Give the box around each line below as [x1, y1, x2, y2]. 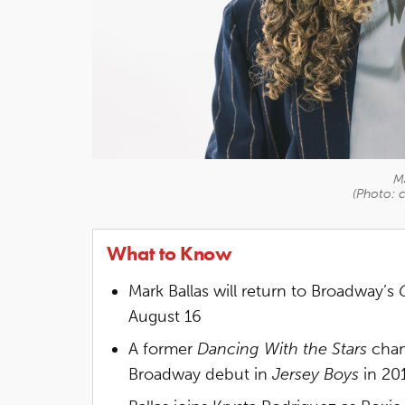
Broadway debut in [128, 363, 272, 384]
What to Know [107, 240, 231, 267]
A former [128, 338, 197, 359]
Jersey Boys [272, 363, 359, 384]
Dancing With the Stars [197, 338, 367, 359]
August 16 [128, 306, 202, 326]
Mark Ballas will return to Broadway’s [128, 280, 399, 301]
